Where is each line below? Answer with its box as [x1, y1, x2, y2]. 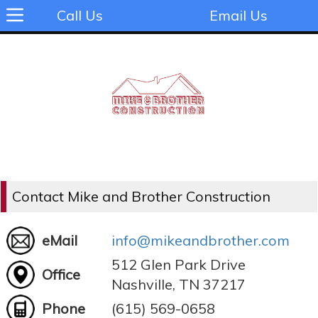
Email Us [209, 6, 268, 24]
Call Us [56, 6, 103, 24]
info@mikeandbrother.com [111, 231, 290, 249]
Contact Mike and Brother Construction [12, 187, 270, 205]
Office [42, 265, 80, 283]
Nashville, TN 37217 [111, 275, 246, 293]
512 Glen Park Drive [111, 255, 246, 273]
